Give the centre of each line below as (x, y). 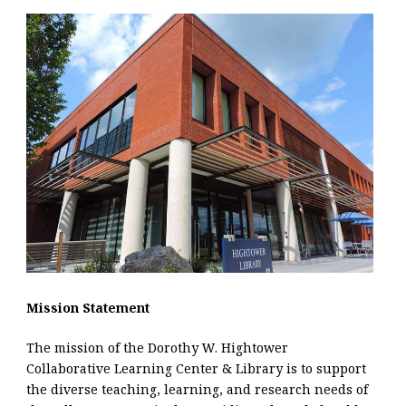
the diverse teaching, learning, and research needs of (198, 390)
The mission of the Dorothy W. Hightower (158, 348)
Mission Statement (88, 308)
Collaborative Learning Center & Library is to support (197, 369)
